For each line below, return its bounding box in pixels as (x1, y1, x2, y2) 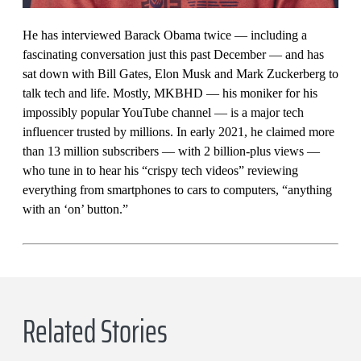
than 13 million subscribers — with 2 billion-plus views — (23, 143, 320, 158)
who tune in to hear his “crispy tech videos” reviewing (23, 163, 298, 177)
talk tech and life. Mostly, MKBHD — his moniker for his (23, 85, 317, 100)
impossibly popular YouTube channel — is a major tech (23, 105, 304, 119)
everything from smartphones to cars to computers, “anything (23, 182, 332, 197)
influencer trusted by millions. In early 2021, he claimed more (23, 124, 334, 139)
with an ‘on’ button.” (23, 201, 131, 216)
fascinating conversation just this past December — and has (23, 47, 324, 61)
